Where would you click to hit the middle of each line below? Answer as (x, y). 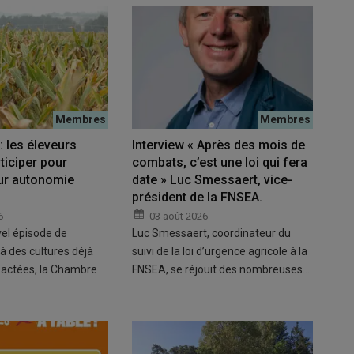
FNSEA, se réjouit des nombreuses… (220, 270)
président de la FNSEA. (197, 198)
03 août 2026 (178, 217)
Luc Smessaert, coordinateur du (211, 233)
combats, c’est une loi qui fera (219, 163)
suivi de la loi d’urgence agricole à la (219, 252)
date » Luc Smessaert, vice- (212, 180)
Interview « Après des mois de (218, 145)
